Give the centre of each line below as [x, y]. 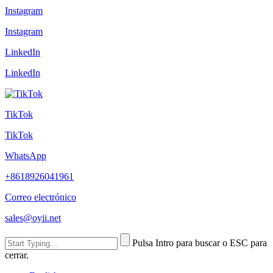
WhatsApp [26, 155]
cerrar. [17, 255]
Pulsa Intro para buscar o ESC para [200, 243]
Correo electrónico [41, 197]
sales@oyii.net [33, 218]
